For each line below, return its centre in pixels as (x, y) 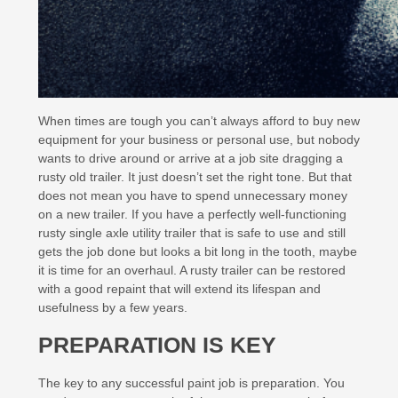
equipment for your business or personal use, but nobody (199, 139)
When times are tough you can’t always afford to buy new (199, 121)
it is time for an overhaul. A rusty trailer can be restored (192, 270)
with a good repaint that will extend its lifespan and (179, 289)
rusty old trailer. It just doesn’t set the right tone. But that (195, 177)
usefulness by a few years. (113, 307)
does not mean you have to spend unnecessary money (193, 195)
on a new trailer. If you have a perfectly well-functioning (192, 214)
